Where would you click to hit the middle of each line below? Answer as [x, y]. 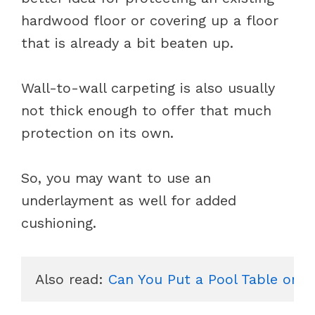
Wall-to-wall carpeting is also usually [148, 88]
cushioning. [61, 223]
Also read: [72, 279]
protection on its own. [97, 133]
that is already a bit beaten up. [130, 43]
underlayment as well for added [129, 200]
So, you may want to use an [116, 178]
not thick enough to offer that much [146, 110]
